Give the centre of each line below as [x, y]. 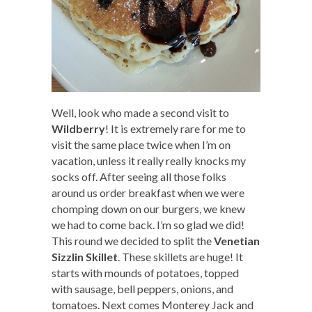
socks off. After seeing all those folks [139, 177]
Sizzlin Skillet [85, 257]
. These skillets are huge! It [180, 257]
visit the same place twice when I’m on [141, 145]
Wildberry [78, 129]
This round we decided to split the [133, 241]
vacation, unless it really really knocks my [149, 161]
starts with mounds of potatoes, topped [145, 273]
